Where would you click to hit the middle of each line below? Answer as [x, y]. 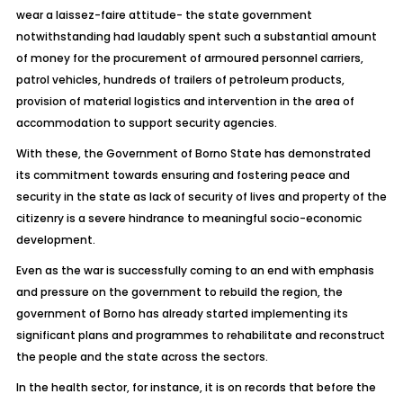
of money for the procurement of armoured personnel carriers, [189, 58]
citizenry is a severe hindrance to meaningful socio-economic [188, 218]
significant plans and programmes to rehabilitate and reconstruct [200, 335]
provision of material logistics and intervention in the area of [185, 101]
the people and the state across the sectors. [142, 357]
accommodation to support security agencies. [146, 123]
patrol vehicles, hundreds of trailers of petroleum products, [180, 80]
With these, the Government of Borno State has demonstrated [193, 153]
